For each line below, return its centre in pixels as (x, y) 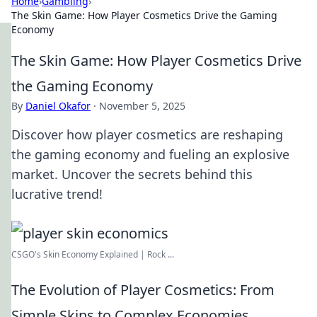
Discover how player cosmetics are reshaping (147, 134)
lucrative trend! (57, 194)
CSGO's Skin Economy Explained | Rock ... (93, 254)
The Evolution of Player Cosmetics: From (143, 290)
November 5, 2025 (142, 106)
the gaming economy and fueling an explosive (150, 154)
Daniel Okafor (58, 106)
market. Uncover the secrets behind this (132, 174)
